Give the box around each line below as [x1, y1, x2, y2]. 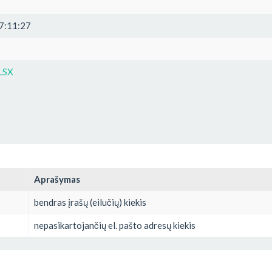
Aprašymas [34, 173, 80, 185]
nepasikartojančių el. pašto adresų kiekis [34, 219, 195, 231]
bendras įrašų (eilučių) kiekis [34, 196, 146, 208]
